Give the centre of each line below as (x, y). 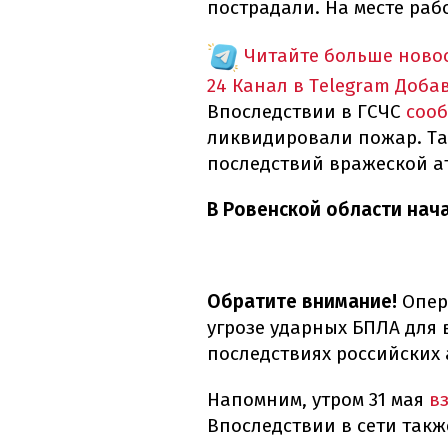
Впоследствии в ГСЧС (306, 112)
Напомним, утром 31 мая (318, 400)
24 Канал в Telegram (298, 86)
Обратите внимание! (302, 302)
